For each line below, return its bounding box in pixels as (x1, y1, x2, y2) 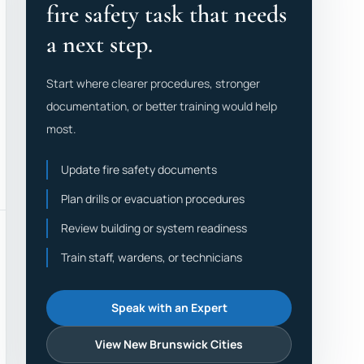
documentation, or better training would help (46, 98, 277, 114)
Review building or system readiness (61, 220, 247, 236)
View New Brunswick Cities (95, 336, 243, 352)
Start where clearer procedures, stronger (46, 76, 260, 91)
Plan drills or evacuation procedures (61, 191, 245, 206)
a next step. (46, 29, 153, 59)
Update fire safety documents (61, 162, 217, 177)
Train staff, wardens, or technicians (61, 249, 242, 265)
